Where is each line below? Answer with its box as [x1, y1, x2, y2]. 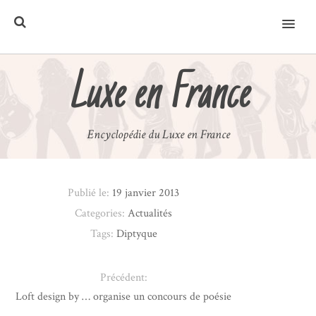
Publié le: [68, 185, 113, 200]
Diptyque [116, 226, 157, 241]
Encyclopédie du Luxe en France [86, 126, 230, 142]
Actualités [128, 205, 173, 221]
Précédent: [99, 269, 147, 285]
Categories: [75, 205, 128, 221]
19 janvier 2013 [112, 185, 180, 200]
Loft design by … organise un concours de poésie [16, 288, 232, 304]
